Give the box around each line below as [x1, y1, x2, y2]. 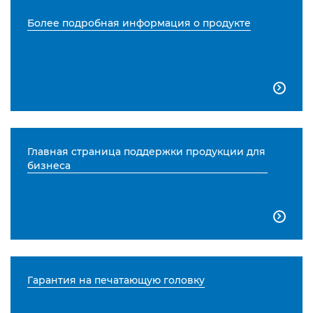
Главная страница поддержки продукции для [27, 145, 265, 159]
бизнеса [27, 159, 71, 173]
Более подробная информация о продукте [27, 17, 251, 30]
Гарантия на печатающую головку [27, 274, 205, 287]
